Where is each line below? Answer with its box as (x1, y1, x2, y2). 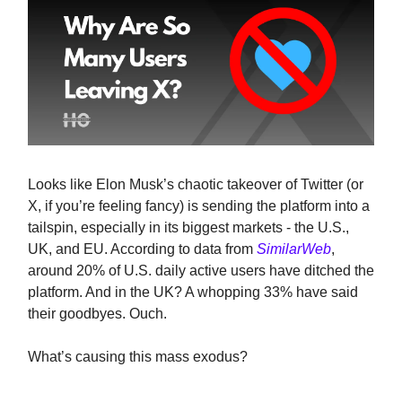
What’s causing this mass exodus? (28, 349, 248, 365)
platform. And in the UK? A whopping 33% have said (28, 284, 358, 301)
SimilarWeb (257, 241, 331, 258)
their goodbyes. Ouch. (28, 306, 167, 322)
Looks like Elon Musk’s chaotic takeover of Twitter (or (28, 177, 363, 193)
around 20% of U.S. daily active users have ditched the (28, 263, 374, 279)
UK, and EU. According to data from (28, 241, 257, 258)
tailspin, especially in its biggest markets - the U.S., (28, 220, 349, 236)
